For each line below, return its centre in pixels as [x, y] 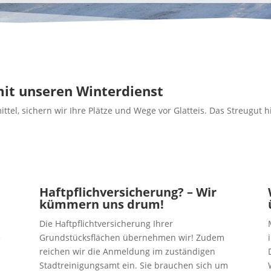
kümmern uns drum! [101, 204]
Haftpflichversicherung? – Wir [128, 192]
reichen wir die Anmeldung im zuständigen [127, 252]
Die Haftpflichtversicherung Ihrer [106, 224]
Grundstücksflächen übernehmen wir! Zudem [132, 238]
